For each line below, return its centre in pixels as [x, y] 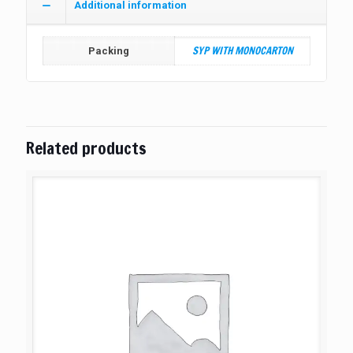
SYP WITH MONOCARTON [242, 50]
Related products [86, 148]
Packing [109, 50]
